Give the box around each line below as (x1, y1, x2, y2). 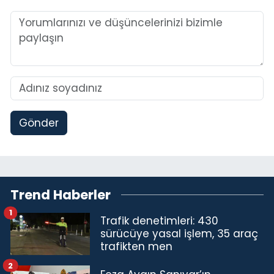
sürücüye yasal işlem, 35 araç (100, 226, 258, 241)
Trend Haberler (10, 186, 111, 204)
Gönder (18, 115, 59, 130)
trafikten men (100, 239, 172, 254)
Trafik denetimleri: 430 (100, 213, 218, 228)
